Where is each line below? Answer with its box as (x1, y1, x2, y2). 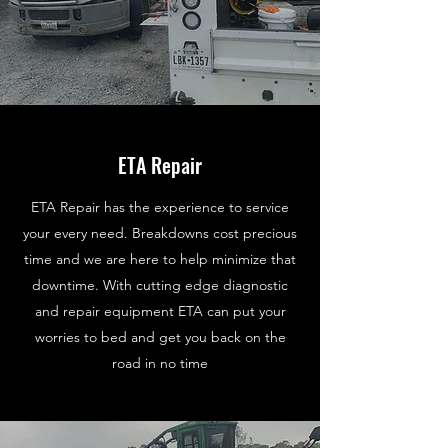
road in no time (112, 354, 208, 372)
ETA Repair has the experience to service (31, 198, 289, 216)
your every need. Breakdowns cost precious (23, 224, 297, 242)
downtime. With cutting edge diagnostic (32, 276, 288, 294)
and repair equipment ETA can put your (34, 302, 286, 320)
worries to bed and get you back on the (34, 328, 286, 346)
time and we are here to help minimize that (24, 250, 296, 268)
